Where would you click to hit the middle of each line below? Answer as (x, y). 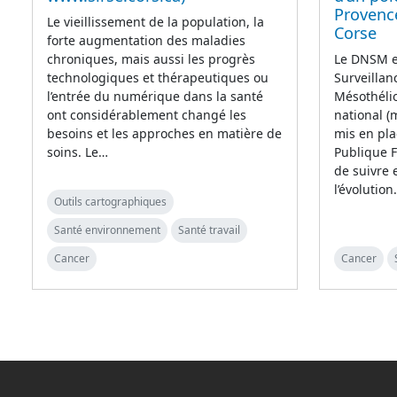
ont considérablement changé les (147, 114)
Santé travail (209, 230)
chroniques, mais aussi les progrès (151, 58)
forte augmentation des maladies (146, 40)
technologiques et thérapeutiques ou (158, 77)
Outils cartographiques (110, 201)
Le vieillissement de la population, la (156, 21)
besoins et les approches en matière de (164, 133)
